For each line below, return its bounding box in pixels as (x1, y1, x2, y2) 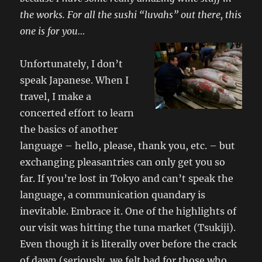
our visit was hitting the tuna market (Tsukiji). (20, 222, 236, 233)
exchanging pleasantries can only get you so (20, 156, 226, 168)
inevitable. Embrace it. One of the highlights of (20, 205, 237, 217)
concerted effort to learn (20, 107, 135, 119)
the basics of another (20, 123, 118, 135)
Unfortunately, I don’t (20, 58, 123, 70)
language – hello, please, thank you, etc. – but (20, 140, 236, 151)
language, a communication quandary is (20, 189, 206, 201)
